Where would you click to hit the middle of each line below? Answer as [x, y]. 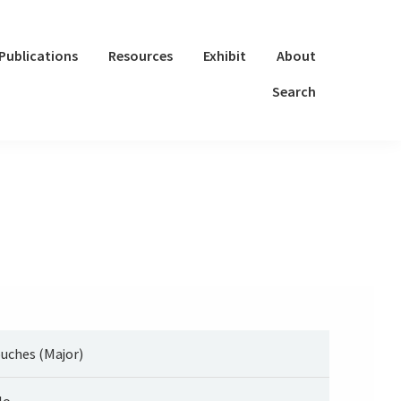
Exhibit [225, 55]
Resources [141, 55]
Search [294, 91]
